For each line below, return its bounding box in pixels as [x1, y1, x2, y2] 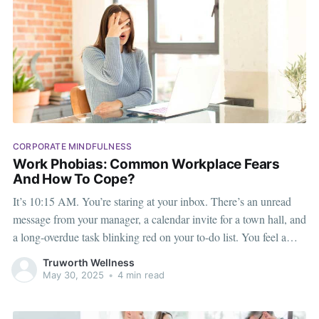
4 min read [114, 269, 164, 281]
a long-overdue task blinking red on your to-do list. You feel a [12, 229, 286, 244]
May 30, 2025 [42, 269, 104, 281]
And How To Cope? [12, 171, 135, 188]
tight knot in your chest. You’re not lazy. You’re [12, 246, 223, 262]
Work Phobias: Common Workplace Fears [12, 156, 281, 173]
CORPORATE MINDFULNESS [12, 140, 132, 152]
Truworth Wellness [42, 256, 135, 269]
